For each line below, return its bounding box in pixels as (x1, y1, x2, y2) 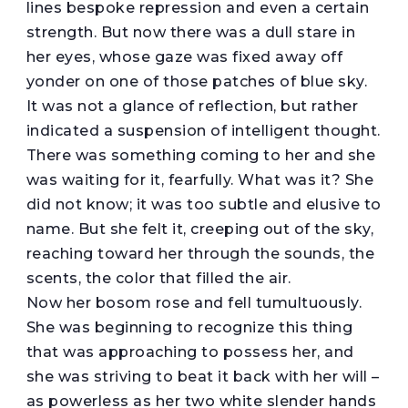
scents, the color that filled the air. (25, 269, 291, 287)
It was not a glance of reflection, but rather (25, 97, 359, 115)
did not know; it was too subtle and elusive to (25, 195, 382, 213)
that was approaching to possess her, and (25, 342, 354, 361)
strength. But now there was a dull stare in (25, 23, 356, 41)
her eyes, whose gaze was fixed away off (25, 47, 343, 66)
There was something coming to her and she (25, 146, 376, 164)
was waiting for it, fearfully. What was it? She (25, 170, 374, 189)
